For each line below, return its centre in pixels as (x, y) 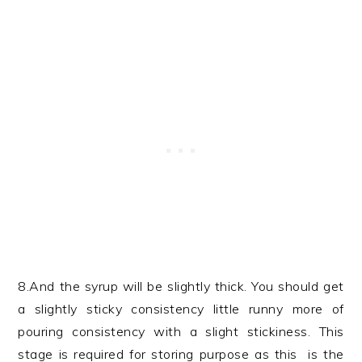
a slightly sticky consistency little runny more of (181, 309)
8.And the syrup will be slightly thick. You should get (181, 286)
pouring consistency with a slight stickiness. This (181, 331)
